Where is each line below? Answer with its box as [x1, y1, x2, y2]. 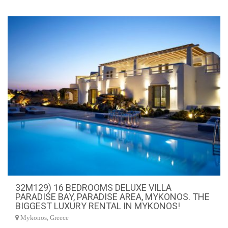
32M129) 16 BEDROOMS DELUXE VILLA [15, 182, 172, 193]
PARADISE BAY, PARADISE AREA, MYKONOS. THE [15, 191, 210, 202]
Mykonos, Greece [19, 214, 69, 221]
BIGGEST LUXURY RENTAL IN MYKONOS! [15, 201, 180, 211]
